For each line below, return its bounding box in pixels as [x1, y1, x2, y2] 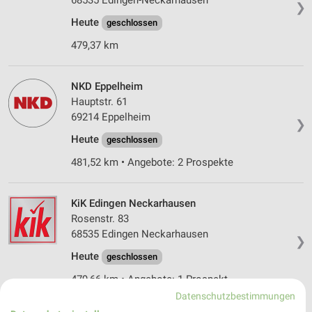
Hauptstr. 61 [71, 95, 127, 109]
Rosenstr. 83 [71, 212, 129, 226]
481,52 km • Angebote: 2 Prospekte [71, 156, 233, 169]
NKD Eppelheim [71, 80, 143, 93]
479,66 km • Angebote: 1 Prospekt [71, 273, 228, 286]
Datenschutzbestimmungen [175, 290, 296, 302]
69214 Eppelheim [71, 111, 150, 124]
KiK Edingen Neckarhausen [71, 197, 196, 210]
